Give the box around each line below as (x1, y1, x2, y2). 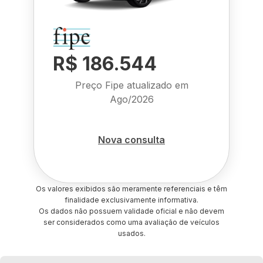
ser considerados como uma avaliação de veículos (43, 218, 220, 227)
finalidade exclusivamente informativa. (65, 195, 198, 204)
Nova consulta (98, 133, 165, 146)
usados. (117, 229, 146, 238)
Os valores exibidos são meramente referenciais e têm (36, 184, 227, 193)
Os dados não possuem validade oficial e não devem (39, 207, 224, 215)
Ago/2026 (109, 93, 154, 105)
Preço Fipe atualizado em (75, 79, 188, 91)
